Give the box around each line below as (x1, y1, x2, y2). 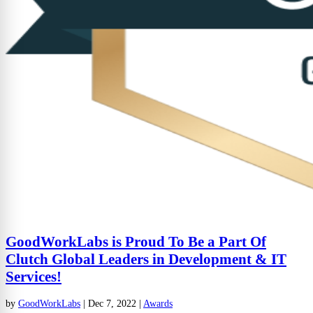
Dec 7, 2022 (88, 298, 136, 309)
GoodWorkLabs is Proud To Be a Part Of (6, 233, 266, 251)
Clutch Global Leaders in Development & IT (6, 251, 286, 268)
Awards (143, 298, 173, 309)
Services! (6, 268, 61, 286)
